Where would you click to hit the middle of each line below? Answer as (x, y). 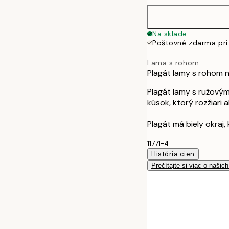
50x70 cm (191, 24)
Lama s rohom (173, 63)
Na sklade (170, 34)
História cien (173, 154)
